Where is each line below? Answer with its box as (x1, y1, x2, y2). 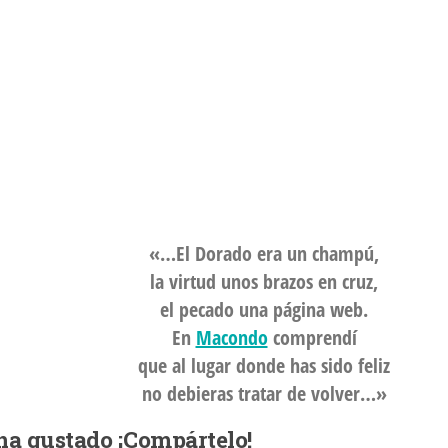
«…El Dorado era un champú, (149, 239, 379, 267)
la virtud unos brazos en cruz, (150, 267, 378, 295)
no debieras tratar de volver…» (141, 379, 387, 407)
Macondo (195, 323, 268, 351)
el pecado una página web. (160, 295, 368, 323)
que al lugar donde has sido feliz (138, 351, 390, 379)
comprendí (267, 323, 357, 351)
